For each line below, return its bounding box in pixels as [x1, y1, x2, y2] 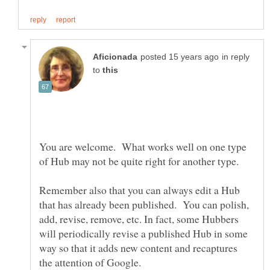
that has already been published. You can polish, [39, 196, 249, 212]
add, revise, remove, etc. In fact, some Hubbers [39, 211, 239, 226]
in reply [222, 52, 250, 61]
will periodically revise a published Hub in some [39, 225, 248, 240]
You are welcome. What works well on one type [39, 139, 246, 154]
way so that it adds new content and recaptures [39, 240, 237, 255]
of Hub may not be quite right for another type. [39, 153, 242, 168]
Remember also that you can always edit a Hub [39, 182, 240, 197]
